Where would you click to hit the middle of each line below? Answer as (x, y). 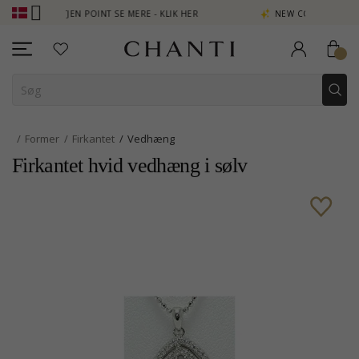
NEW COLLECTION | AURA (290, 14)
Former (42, 139)
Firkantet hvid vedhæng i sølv (130, 165)
